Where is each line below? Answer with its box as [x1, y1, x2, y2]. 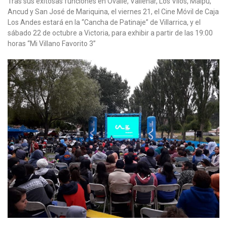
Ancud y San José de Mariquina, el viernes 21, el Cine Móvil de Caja [8, 7, 219, 16]
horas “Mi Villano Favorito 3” [8, 39, 96, 48]
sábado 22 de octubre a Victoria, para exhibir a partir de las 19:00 [8, 28, 213, 37]
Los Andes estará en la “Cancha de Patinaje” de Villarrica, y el [8, 18, 201, 26]
